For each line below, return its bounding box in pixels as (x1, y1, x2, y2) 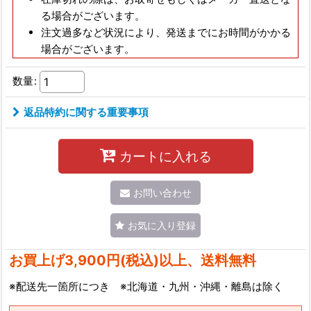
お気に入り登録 (128, 219, 196, 232)
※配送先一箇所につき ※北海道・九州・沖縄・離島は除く (9, 280, 283, 294)
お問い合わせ (133, 187, 192, 199)
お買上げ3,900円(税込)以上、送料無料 (9, 252, 256, 269)
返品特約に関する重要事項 (24, 106, 149, 119)
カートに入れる (119, 149, 212, 165)
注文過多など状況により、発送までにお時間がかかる (41, 26, 291, 40)
